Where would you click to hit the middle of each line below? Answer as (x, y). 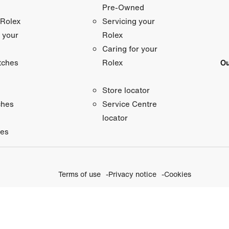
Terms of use (79, 174)
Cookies (177, 174)
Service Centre (129, 104)
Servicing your (128, 21)
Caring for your (130, 48)
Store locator (126, 90)
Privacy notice (132, 174)
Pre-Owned (123, 7)
